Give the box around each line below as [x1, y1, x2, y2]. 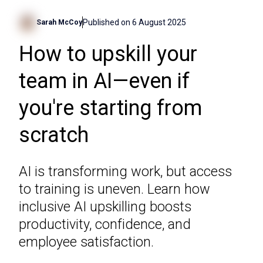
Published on [83, 17, 130, 27]
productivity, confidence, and [19, 216, 191, 233]
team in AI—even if [19, 69, 190, 94]
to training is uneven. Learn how [19, 181, 210, 198]
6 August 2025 [132, 17, 186, 27]
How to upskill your [19, 42, 197, 67]
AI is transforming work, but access [19, 163, 232, 180]
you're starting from [19, 96, 202, 121]
